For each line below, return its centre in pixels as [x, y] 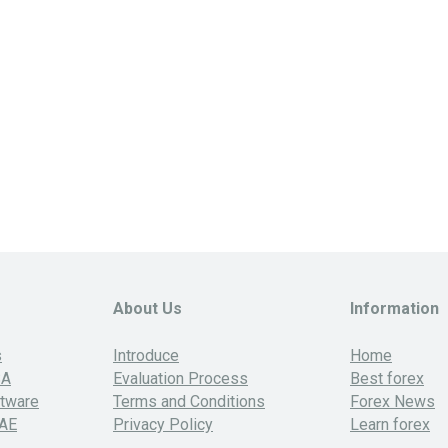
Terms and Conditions [189, 401]
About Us [147, 308]
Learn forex [390, 424]
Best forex [387, 378]
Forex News [392, 401]
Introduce [146, 355]
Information [394, 308]
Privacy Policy [163, 424]
